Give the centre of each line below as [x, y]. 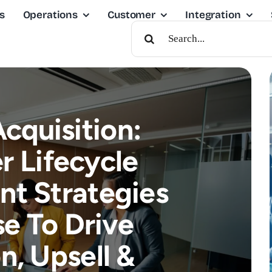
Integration [213, 15]
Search [148, 25]
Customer [131, 15]
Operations [50, 15]
